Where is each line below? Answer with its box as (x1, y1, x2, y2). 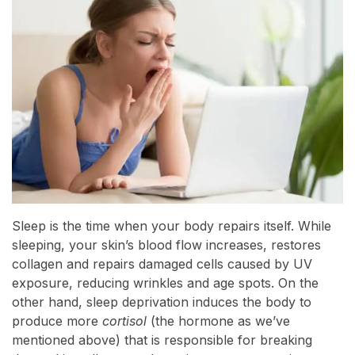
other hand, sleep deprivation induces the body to (12, 294, 311, 311)
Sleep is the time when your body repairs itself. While (12, 218, 331, 235)
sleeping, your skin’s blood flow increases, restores (12, 237, 321, 254)
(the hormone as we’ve (147, 313, 290, 330)
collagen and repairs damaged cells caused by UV (12, 256, 312, 273)
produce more (12, 313, 102, 330)
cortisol (102, 313, 147, 330)
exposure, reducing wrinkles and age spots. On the (12, 275, 319, 292)
